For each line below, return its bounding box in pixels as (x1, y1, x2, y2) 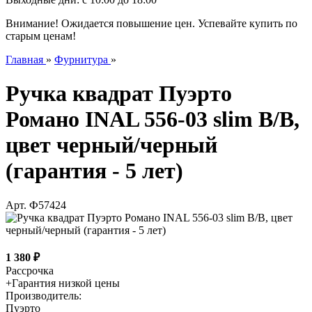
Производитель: (6, 289, 81, 302)
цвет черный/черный (6, 132, 217, 158)
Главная (6, 54, 43, 65)
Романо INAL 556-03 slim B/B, (6, 107, 299, 132)
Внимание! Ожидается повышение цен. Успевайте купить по (6, 17, 297, 29)
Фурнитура (54, 54, 108, 65)
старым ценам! (6, 30, 76, 42)
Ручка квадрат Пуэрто (6, 81, 232, 107)
